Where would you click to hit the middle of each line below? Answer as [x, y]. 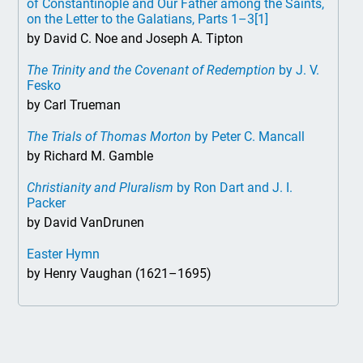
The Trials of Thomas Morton [109, 137]
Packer [47, 203]
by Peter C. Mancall [248, 137]
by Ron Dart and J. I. [233, 188]
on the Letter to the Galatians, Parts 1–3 [141, 19]
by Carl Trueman [74, 105]
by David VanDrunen [86, 222]
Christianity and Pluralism [100, 188]
